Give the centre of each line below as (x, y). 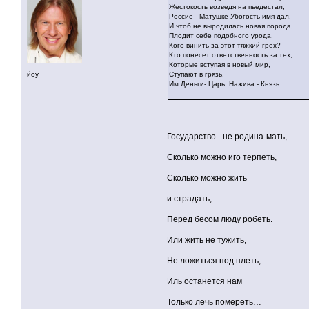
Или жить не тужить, (207, 240)
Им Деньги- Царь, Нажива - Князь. (225, 84)
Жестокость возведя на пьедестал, (227, 7)
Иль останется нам (205, 282)
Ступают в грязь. (197, 74)
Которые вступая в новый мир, (220, 65)
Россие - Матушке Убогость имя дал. (230, 17)
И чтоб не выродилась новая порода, (231, 26)
